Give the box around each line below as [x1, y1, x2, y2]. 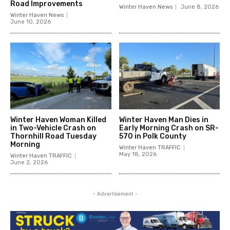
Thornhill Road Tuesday [10, 131, 97, 141]
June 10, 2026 [10, 18, 51, 25]
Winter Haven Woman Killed [10, 115, 106, 124]
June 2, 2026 [10, 159, 48, 166]
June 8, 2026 [180, 3, 219, 10]
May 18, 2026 [119, 150, 157, 158]
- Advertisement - [92, 190, 138, 197]
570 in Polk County [119, 131, 186, 141]
